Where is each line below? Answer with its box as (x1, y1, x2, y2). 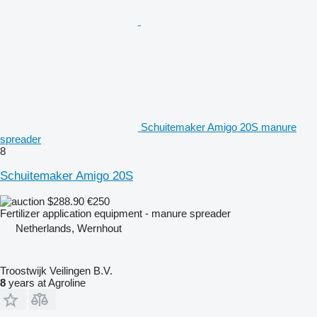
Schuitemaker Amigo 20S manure (141, 120, 296, 133)
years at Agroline (6, 276, 86, 289)
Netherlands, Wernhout (16, 221, 122, 234)
